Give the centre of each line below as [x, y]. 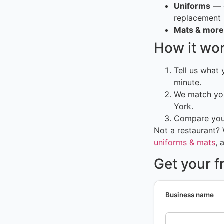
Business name [190, 195]
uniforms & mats [185, 143]
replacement [197, 18]
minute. [188, 83]
